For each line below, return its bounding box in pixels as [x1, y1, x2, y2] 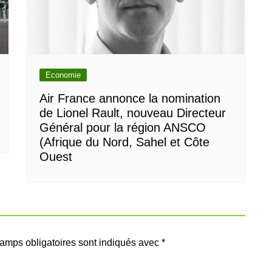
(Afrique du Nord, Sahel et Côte [39, 135, 209, 149]
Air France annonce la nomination [39, 91, 220, 105]
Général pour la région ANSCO [39, 120, 206, 134]
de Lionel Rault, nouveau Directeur [39, 106, 226, 120]
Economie [46, 70, 81, 80]
